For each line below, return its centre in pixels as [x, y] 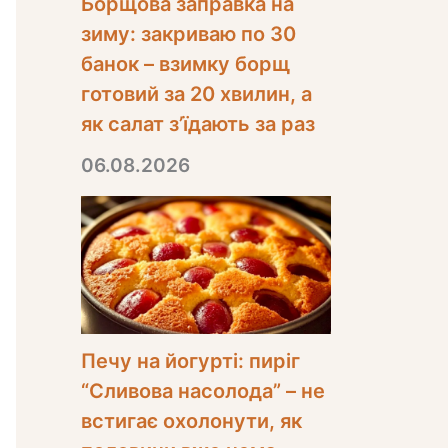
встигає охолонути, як [191, 420]
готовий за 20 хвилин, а [196, 93]
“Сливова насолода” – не [203, 390]
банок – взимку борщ [185, 63]
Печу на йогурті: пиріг [190, 360]
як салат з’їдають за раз [198, 123]
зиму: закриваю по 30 [188, 33]
